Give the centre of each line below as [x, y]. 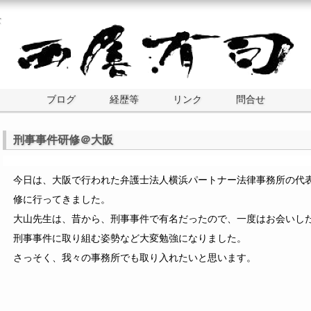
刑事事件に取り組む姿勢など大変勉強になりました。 [130, 238]
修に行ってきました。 [62, 200]
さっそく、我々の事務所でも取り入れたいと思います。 [135, 258]
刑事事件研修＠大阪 [63, 140]
